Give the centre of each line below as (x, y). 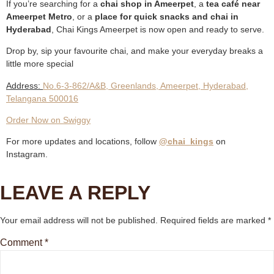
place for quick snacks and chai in (167, 16)
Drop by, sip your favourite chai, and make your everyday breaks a (135, 51)
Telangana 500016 (42, 98)
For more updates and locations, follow (83, 142)
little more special (40, 64)
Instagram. (27, 154)
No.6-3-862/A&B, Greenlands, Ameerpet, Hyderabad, (146, 85)
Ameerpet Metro (39, 16)
